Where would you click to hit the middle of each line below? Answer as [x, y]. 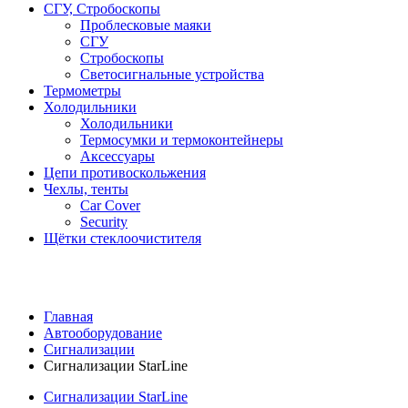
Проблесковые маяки [146, 25]
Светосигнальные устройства [172, 74]
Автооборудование [103, 332]
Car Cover [110, 205]
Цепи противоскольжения [125, 172]
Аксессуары [117, 156]
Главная [68, 316]
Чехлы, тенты [86, 189]
